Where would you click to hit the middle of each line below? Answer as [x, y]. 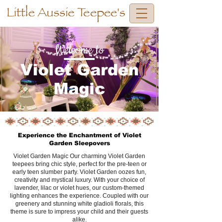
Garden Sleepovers [79, 143]
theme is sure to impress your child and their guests [79, 212]
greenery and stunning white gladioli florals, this [79, 204]
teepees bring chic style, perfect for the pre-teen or [79, 164]
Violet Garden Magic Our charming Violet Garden [79, 156]
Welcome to [79, 50]
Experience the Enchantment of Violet [79, 135]
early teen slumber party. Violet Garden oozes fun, [79, 172]
